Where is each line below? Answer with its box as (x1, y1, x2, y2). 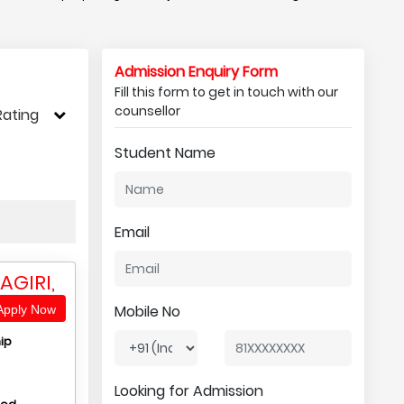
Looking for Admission (114, 381, 263, 401)
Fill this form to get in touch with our (114, 83, 338, 101)
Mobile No (114, 301, 180, 322)
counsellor (114, 102, 180, 120)
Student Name (114, 142, 216, 163)
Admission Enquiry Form (114, 61, 278, 82)
